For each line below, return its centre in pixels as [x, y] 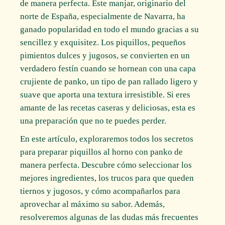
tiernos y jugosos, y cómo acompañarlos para [100, 191]
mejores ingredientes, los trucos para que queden [107, 178]
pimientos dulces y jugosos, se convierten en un [105, 55]
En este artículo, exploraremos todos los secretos [107, 139]
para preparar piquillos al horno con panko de [102, 152]
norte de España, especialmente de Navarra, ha [103, 16]
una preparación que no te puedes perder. [93, 121]
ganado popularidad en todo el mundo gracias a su [110, 29]
